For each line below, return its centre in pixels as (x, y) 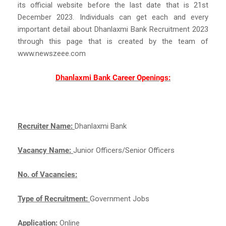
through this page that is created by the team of (113, 41)
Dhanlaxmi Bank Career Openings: (113, 77)
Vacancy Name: (45, 150)
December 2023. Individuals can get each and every (113, 17)
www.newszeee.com (52, 53)
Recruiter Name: (46, 126)
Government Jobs (120, 199)
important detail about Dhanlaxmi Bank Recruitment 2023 (113, 29)
